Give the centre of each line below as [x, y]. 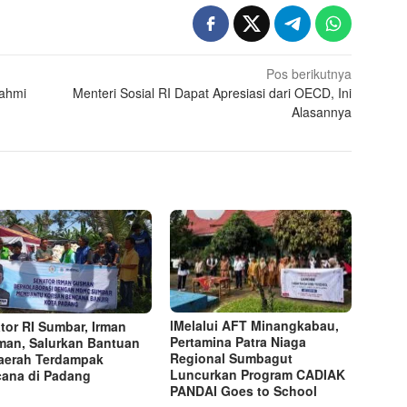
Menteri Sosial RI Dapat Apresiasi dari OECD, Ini [213, 93]
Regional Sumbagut [232, 357]
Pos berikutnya [309, 74]
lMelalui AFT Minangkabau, [255, 325]
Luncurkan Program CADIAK [258, 374]
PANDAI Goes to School [244, 390]
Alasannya [322, 112]
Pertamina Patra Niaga [238, 341]
